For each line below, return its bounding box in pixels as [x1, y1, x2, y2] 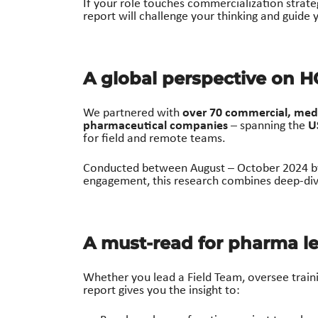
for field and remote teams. [83, 128, 226, 146]
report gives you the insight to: [83, 280, 240, 298]
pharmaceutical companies [83, 115, 228, 133]
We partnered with [83, 103, 182, 121]
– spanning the [228, 116, 308, 133]
